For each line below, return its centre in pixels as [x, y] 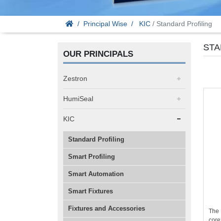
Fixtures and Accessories [107, 208]
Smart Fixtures [91, 191]
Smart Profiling [92, 156]
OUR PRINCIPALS [98, 54]
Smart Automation [96, 174]
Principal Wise [105, 24]
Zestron [75, 78]
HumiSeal [78, 98]
